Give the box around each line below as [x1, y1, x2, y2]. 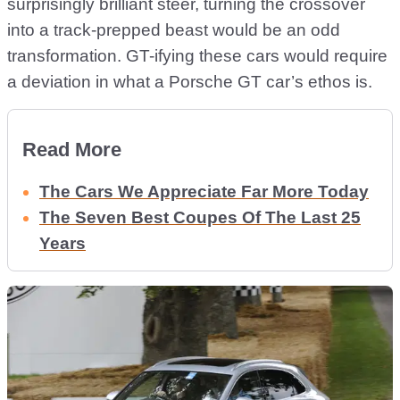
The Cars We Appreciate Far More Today [39, 182, 369, 202]
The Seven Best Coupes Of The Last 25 [39, 208, 361, 228]
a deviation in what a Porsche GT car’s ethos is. [7, 72, 372, 92]
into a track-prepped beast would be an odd [7, 21, 340, 40]
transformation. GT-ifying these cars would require [7, 46, 387, 66]
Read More [22, 138, 121, 162]
